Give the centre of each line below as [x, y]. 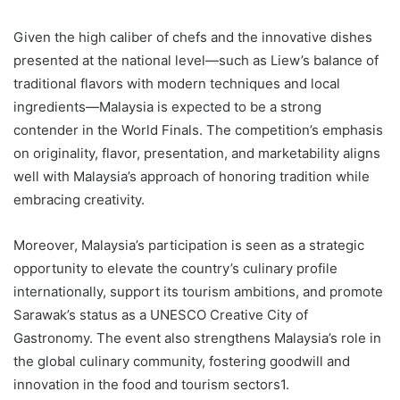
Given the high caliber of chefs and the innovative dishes [193, 37]
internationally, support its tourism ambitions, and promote [198, 291]
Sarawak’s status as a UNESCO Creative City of [161, 314]
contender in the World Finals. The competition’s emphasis [198, 129]
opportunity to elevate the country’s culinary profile [175, 268]
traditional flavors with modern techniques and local [177, 83]
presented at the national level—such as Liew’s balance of [196, 60]
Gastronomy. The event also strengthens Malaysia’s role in [197, 337]
